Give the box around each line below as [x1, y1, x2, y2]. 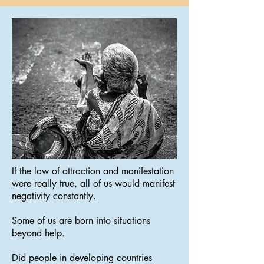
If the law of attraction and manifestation [12, 165, 174, 177]
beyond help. [12, 227, 65, 239]
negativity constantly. [12, 190, 96, 202]
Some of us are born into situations [12, 214, 150, 227]
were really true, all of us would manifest [12, 177, 175, 190]
